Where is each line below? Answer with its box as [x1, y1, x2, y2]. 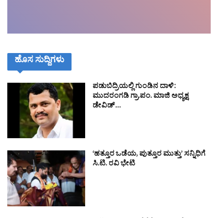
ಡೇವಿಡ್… [92, 100, 121, 113]
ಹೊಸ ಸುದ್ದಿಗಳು [15, 54, 64, 69]
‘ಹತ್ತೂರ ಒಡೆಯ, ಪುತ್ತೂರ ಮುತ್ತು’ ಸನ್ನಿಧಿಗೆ [92, 149, 205, 162]
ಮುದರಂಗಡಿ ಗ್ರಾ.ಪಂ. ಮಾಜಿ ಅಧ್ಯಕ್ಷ [92, 91, 189, 103]
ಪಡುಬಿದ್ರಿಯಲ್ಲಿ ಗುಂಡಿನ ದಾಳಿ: [92, 81, 176, 93]
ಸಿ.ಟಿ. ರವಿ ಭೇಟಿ [92, 159, 135, 171]
